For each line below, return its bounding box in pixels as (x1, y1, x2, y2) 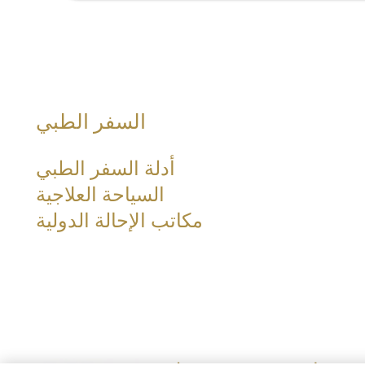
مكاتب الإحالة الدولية (36, 209, 203, 232)
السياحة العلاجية (36, 182, 165, 206)
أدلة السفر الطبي (36, 156, 175, 180)
